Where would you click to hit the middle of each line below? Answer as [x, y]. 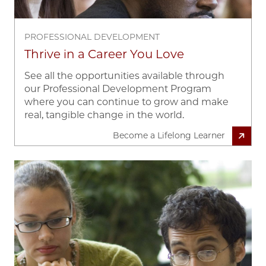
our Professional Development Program [118, 88]
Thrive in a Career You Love [104, 54]
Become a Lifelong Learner [169, 136]
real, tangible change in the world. [104, 115]
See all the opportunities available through [124, 75]
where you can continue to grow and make [126, 102]
